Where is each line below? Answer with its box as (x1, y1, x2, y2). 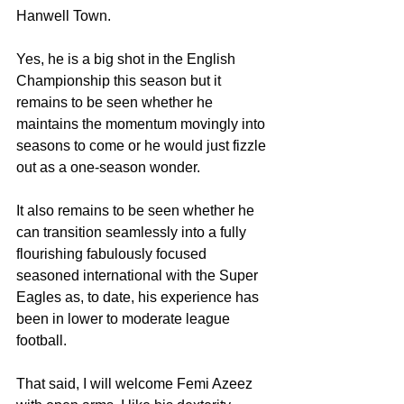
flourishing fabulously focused (16, 245, 210, 262)
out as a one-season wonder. (16, 159, 200, 175)
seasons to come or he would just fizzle (16, 137, 270, 153)
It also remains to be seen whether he (16, 202, 258, 218)
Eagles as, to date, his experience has (16, 289, 262, 305)
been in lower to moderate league (16, 310, 234, 326)
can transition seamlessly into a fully (16, 224, 250, 240)
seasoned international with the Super (16, 267, 262, 283)
